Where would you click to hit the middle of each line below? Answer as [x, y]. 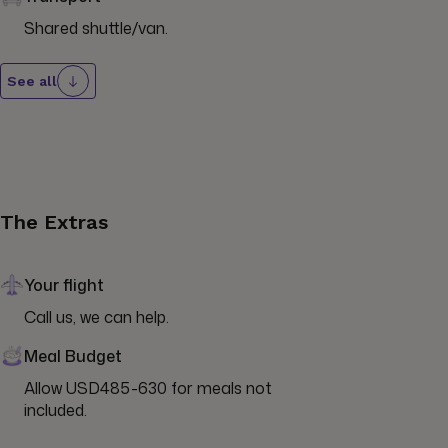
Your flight [64, 285]
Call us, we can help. [96, 317]
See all [32, 81]
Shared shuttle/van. [96, 28]
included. [55, 410]
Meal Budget [73, 356]
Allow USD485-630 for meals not [148, 388]
